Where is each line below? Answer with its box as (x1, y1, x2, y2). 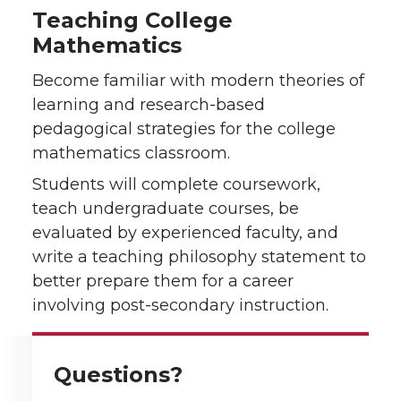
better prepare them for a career (32, 271, 294, 291)
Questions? (54, 362, 183, 388)
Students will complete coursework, (32, 175, 320, 194)
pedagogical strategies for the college (32, 119, 336, 139)
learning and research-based (32, 95, 265, 115)
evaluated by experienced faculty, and (32, 223, 338, 243)
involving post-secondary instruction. (32, 295, 328, 315)
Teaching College (32, 7, 233, 33)
